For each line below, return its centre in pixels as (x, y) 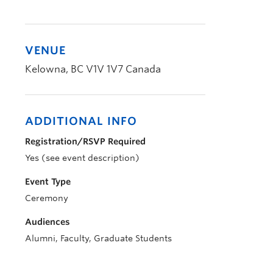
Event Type (48, 182)
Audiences (48, 222)
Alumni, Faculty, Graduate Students (98, 238)
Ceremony (47, 198)
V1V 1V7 (105, 69)
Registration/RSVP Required (85, 141)
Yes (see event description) (82, 158)
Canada (143, 69)
